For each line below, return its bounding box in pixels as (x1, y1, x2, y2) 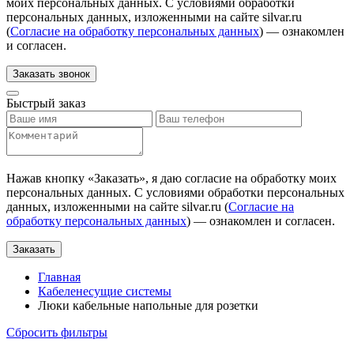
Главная (38, 270, 81, 284)
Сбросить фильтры (6, 326, 107, 339)
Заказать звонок (13, 68, 90, 80)
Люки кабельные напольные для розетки (38, 299, 258, 312)
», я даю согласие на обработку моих (139, 171, 337, 185)
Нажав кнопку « (6, 171, 94, 185)
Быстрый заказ (6, 96, 85, 110)
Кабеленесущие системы (38, 284, 171, 298)
